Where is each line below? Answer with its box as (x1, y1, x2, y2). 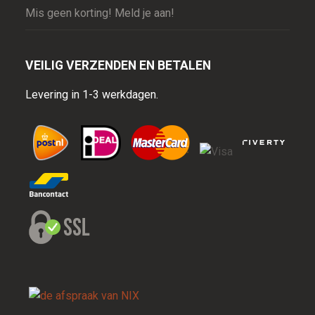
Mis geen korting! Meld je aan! (25, 6, 174, 20)
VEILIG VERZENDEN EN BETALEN (25, 58, 211, 72)
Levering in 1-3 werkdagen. (25, 88, 158, 102)
